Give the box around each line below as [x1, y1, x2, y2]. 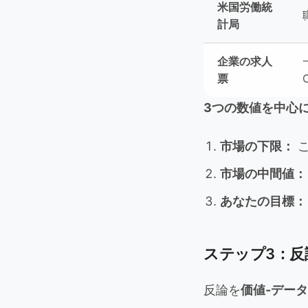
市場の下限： [220, 139, 294, 153]
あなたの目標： [220, 194, 307, 208]
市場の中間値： [220, 166, 307, 181]
